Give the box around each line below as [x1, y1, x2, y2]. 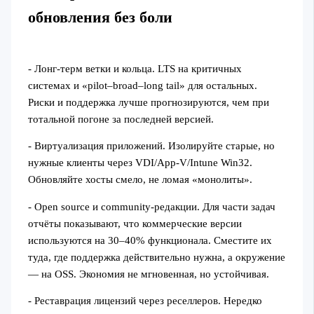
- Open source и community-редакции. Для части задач [27, 200, 275, 212]
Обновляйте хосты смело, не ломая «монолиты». [27, 174, 252, 186]
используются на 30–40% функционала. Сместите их [27, 234, 272, 246]
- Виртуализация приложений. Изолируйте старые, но [27, 140, 275, 152]
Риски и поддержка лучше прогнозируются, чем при [27, 96, 269, 108]
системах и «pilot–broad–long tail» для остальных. [27, 79, 257, 91]
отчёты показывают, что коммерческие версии [27, 217, 242, 229]
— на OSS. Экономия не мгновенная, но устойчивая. [27, 268, 269, 280]
